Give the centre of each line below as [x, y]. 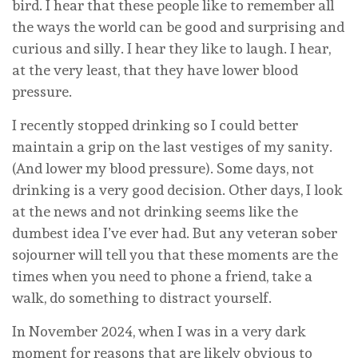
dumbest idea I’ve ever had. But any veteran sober [175, 233]
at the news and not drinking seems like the [155, 211]
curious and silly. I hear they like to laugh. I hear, [171, 48]
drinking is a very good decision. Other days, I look [177, 189]
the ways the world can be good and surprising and [178, 26]
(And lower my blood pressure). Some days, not [163, 168]
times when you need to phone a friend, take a [162, 276]
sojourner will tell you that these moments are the [175, 254]
